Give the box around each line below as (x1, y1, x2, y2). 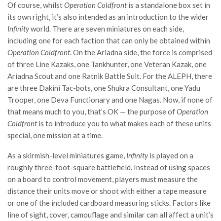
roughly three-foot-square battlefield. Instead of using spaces (7, 162, 210, 172)
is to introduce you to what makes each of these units (37, 118, 211, 128)
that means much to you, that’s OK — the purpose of (7, 107, 177, 116)
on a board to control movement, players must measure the (7, 174, 198, 184)
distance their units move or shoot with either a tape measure (7, 186, 207, 195)
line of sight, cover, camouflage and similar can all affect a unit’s (7, 210, 214, 219)
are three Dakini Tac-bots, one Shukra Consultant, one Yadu (7, 83, 200, 92)
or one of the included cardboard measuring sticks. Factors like (7, 198, 211, 207)
